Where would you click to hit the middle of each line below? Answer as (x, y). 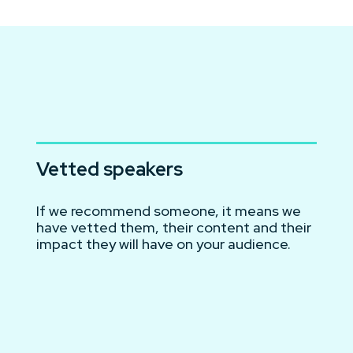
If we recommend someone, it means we (169, 210)
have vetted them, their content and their (174, 227)
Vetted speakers (110, 169)
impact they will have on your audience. (163, 243)
